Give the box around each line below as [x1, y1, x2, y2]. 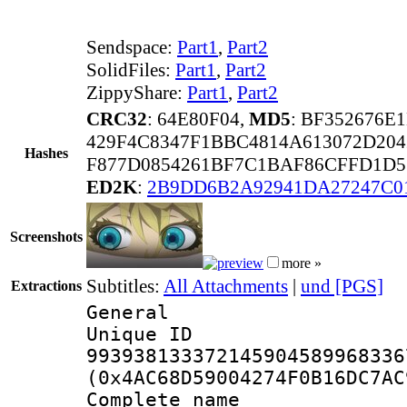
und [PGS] [301, 274, 383, 297]
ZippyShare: [86, 81, 187, 104]
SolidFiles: [86, 58, 175, 81]
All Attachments [164, 274, 288, 297]
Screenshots [10, 228, 83, 244]
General [86, 301, 169, 323]
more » [282, 254, 322, 271]
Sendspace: [86, 35, 177, 58]
